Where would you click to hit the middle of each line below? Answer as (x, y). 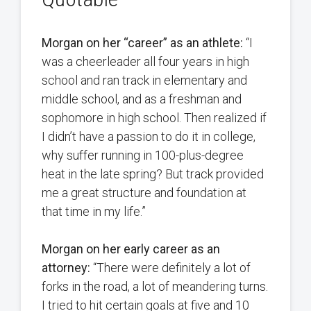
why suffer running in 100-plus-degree (143, 155)
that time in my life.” (94, 212)
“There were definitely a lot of (170, 268)
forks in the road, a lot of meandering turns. (155, 287)
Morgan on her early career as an (131, 249)
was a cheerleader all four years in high (145, 62)
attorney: (66, 268)
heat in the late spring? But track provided (153, 174)
